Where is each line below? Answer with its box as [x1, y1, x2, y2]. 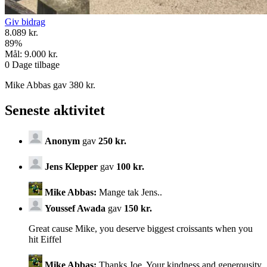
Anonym [45, 135, 80, 146]
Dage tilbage [10, 60, 60, 70]
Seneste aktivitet [5, 103, 105, 119]
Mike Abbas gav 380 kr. [5, 80, 95, 91]
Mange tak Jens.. [97, 187, 162, 197]
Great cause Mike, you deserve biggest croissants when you [29, 223, 253, 234]
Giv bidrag [5, 17, 45, 27]
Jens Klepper [45, 161, 98, 172]
